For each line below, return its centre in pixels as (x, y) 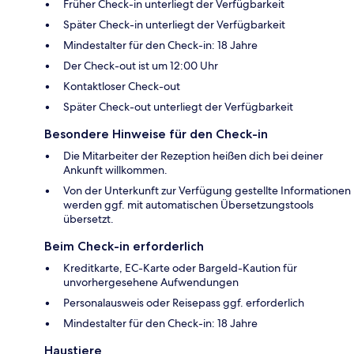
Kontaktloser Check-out (122, 87)
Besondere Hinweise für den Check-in (156, 134)
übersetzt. (88, 219)
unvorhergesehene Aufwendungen (151, 282)
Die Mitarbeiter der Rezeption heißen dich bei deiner (193, 156)
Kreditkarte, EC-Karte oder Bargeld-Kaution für (180, 268)
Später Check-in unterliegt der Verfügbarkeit (174, 25)
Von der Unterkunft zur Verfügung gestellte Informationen (207, 191)
